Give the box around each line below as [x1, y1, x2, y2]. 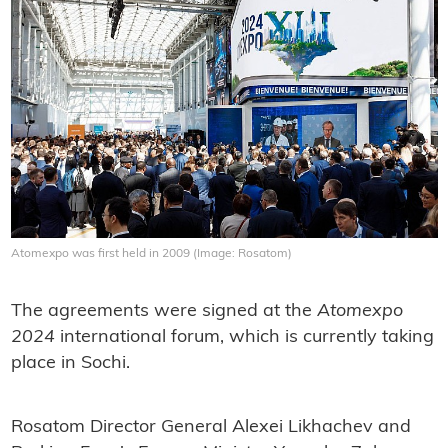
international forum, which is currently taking [54, 328, 434, 348]
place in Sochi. [10, 354, 130, 374]
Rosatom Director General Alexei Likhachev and [10, 418, 411, 438]
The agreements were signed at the [10, 302, 317, 322]
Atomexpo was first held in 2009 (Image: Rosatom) [10, 248, 292, 261]
